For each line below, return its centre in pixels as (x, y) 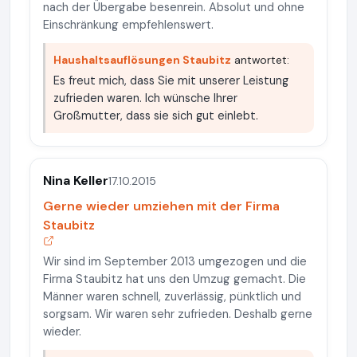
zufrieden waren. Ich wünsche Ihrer (145, 98)
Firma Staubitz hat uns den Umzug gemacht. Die (175, 279)
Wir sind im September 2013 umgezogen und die (175, 261)
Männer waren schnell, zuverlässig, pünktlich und (172, 296)
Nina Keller (76, 180)
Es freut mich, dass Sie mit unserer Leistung (171, 80)
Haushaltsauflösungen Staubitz (142, 60)
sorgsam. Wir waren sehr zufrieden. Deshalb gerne (178, 314)
